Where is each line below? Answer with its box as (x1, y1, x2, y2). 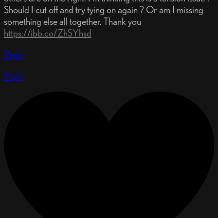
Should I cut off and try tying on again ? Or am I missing (4, 4, 203, 16)
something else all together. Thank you (4, 16, 141, 28)
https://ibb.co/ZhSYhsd (4, 27, 91, 39)
